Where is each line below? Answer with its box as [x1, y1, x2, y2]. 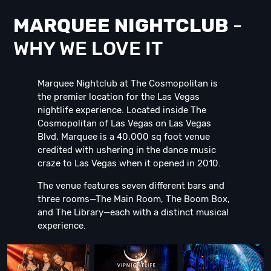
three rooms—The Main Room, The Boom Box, [38, 194, 230, 204]
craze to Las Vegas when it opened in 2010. [38, 158, 221, 169]
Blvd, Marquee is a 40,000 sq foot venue [38, 131, 210, 142]
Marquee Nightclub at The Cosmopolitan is [38, 78, 218, 89]
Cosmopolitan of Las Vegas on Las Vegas [38, 118, 211, 129]
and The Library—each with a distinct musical [38, 207, 229, 218]
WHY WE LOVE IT [13, 37, 163, 60]
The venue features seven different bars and [38, 180, 224, 191]
